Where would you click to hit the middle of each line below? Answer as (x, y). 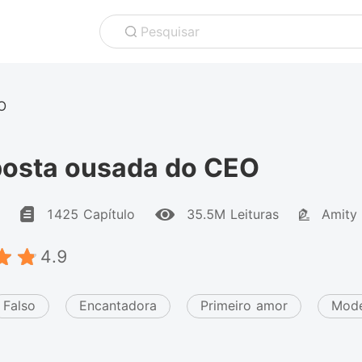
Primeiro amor (244, 305)
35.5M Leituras (233, 214)
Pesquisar (170, 32)
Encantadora (118, 305)
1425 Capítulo (90, 214)
